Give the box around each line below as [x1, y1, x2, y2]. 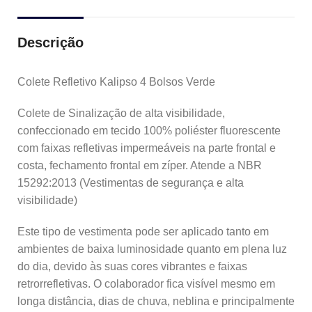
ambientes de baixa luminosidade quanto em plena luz [17, 243, 287, 255]
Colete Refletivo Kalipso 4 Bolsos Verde [17, 76, 215, 88]
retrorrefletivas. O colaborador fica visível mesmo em [17, 278, 275, 290]
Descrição [17, 35, 84, 50]
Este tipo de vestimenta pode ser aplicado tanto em [17, 226, 269, 237]
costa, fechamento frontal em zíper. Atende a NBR [17, 159, 262, 171]
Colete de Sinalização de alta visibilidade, [17, 107, 225, 119]
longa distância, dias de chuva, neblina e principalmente [17, 295, 295, 307]
